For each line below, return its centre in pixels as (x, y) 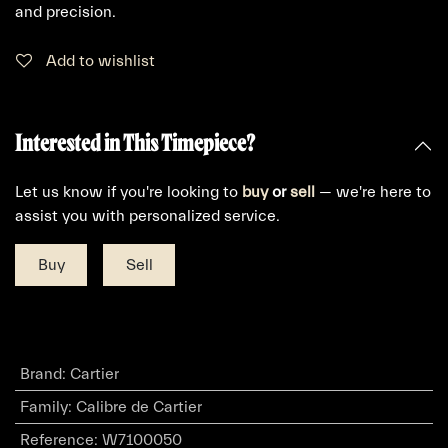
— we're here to (373, 191)
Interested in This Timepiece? (135, 141)
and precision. (65, 11)
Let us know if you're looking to (128, 191)
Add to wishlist (100, 60)
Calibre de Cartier (138, 406)
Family (43, 406)
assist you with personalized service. (147, 215)
